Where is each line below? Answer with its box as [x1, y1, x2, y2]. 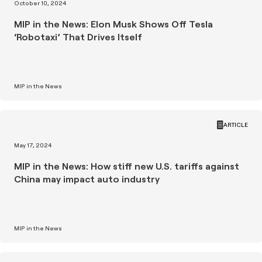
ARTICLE [223, 121, 248, 129]
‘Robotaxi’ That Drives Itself [14, 31, 142, 43]
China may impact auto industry [14, 173, 160, 185]
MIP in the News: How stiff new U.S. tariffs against [14, 160, 239, 172]
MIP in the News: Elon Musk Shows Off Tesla [14, 18, 213, 30]
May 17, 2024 [14, 142, 51, 149]
